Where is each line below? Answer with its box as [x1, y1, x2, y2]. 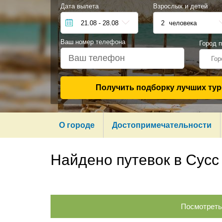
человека [166, 19, 197, 27]
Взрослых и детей [153, 2, 208, 10]
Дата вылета [60, 2, 99, 10]
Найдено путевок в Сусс [51, 152, 219, 168]
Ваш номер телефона [60, 38, 125, 46]
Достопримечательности [112, 121, 212, 129]
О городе [59, 121, 95, 129]
